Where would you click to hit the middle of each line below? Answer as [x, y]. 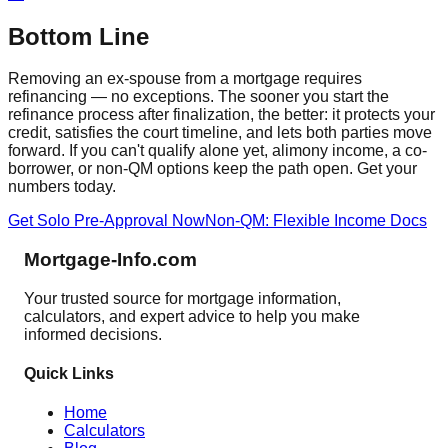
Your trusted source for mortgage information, [182, 298]
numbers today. [62, 187]
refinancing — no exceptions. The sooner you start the [198, 97]
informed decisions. [93, 334]
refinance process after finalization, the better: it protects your [221, 115]
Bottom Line [78, 36]
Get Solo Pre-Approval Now [106, 221]
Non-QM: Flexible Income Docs [316, 221]
